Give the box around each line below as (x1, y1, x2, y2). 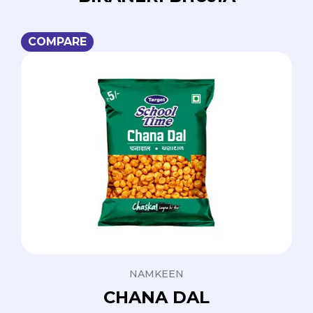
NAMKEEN (129, 268, 184, 281)
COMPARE (28, 35, 87, 49)
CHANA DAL (103, 287, 210, 308)
